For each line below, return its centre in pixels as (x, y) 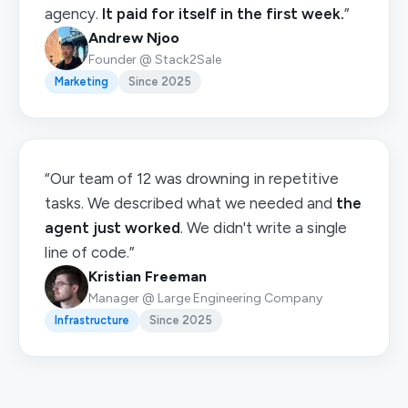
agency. (73, 14)
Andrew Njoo (134, 38)
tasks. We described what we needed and (190, 203)
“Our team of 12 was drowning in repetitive (192, 178)
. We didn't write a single (264, 228)
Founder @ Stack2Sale (155, 60)
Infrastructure (92, 320)
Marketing (82, 82)
